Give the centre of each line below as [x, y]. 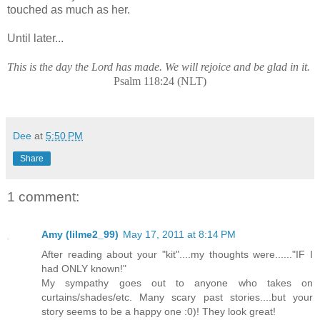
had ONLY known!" [84, 268]
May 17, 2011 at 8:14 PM [179, 234]
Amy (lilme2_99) [80, 234]
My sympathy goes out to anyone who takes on [177, 282]
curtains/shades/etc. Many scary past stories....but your [177, 297]
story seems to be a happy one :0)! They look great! [159, 311]
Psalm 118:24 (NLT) [160, 81]
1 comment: [43, 197]
